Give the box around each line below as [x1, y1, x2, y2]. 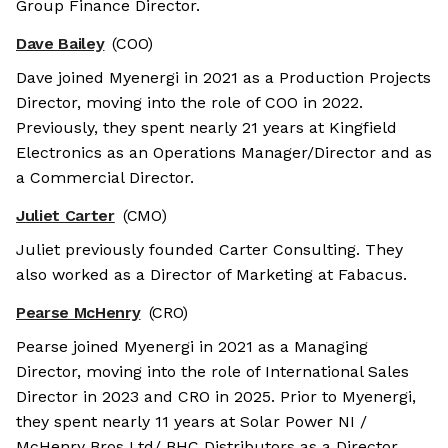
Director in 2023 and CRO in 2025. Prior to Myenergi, [16, 387, 416, 407]
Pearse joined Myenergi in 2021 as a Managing [16, 337, 368, 357]
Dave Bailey [16, 34, 105, 54]
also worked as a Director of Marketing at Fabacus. [16, 265, 407, 285]
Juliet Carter [16, 206, 115, 226]
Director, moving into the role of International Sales [16, 362, 409, 382]
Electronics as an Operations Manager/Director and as [16, 143, 432, 163]
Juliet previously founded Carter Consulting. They [16, 240, 403, 260]
